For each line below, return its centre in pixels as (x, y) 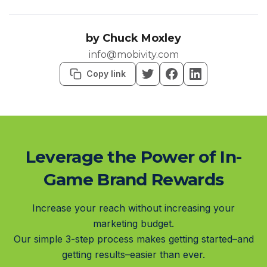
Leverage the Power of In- (133, 157)
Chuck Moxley (142, 38)
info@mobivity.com (133, 55)
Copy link (106, 74)
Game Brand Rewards (133, 180)
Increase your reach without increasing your (133, 208)
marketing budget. (133, 224)
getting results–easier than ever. (133, 255)
